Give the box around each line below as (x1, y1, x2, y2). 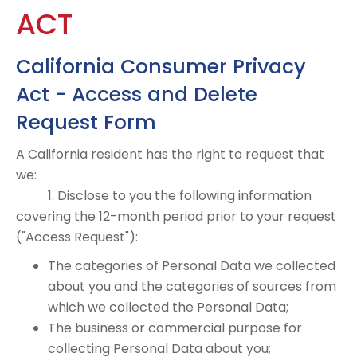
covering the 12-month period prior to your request (16, 207, 336, 226)
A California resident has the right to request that (16, 145, 324, 163)
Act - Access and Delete (16, 80, 257, 108)
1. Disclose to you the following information (16, 186, 312, 205)
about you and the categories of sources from (48, 277, 336, 296)
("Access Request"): (16, 228, 138, 246)
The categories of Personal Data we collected (48, 257, 335, 275)
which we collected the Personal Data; (48, 298, 288, 316)
